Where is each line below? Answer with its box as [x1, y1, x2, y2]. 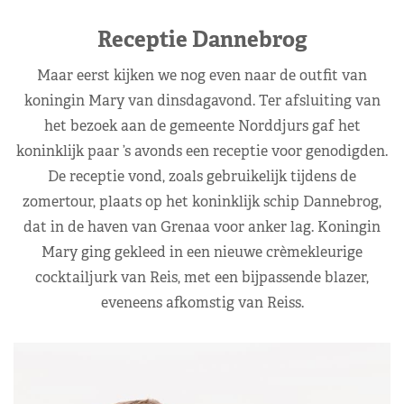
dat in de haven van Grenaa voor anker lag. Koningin [23, 216, 381, 236]
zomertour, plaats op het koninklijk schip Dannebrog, [23, 191, 381, 211]
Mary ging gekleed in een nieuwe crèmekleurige [41, 242, 363, 262]
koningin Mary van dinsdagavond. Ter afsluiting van [23, 90, 381, 110]
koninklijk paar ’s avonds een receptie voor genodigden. [16, 141, 388, 161]
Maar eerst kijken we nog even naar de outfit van [37, 65, 367, 85]
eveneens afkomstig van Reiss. [100, 292, 304, 312]
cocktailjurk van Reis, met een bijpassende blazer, [35, 267, 369, 287]
